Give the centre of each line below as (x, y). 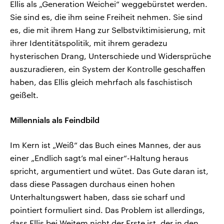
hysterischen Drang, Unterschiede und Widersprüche (110, 56)
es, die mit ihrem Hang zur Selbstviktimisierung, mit (108, 30)
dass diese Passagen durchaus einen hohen (92, 184)
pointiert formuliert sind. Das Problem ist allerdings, (107, 210)
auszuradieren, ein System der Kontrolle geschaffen (108, 69)
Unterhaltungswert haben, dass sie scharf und (97, 197)
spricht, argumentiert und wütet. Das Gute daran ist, (109, 171)
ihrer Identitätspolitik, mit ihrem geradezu (89, 43)
